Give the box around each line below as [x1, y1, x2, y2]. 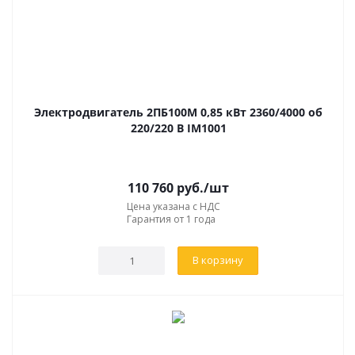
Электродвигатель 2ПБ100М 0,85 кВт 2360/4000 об [34, 104, 323, 120]
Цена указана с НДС [127, 199, 220, 213]
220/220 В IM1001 [130, 120, 227, 136]
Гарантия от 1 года [127, 212, 216, 226]
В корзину [193, 252, 243, 267]
